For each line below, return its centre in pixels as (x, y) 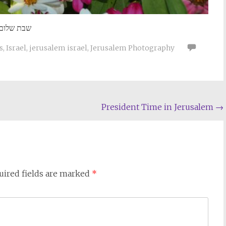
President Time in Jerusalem (159, 107)
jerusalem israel (58, 48)
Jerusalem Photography (132, 48)
